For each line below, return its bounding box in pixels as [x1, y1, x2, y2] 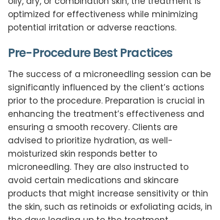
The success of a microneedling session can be [8, 68, 211, 80]
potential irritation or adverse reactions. [8, 21, 176, 33]
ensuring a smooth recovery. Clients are [8, 121, 178, 133]
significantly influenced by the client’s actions [8, 81, 204, 93]
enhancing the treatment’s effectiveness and [8, 108, 204, 120]
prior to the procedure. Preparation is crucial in [8, 94, 205, 107]
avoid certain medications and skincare [8, 174, 179, 186]
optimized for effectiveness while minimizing [8, 8, 198, 20]
